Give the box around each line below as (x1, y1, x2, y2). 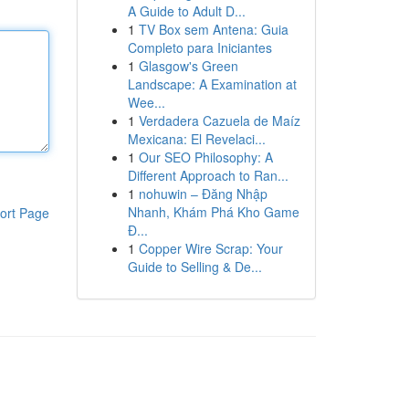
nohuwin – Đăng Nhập (138, 184, 267, 203)
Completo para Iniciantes (127, 38, 272, 57)
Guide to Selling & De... (127, 257, 262, 276)
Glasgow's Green (138, 57, 238, 75)
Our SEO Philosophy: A (138, 148, 273, 166)
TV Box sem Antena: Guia (138, 20, 288, 38)
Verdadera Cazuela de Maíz (138, 111, 300, 130)
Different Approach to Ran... (127, 166, 288, 184)
